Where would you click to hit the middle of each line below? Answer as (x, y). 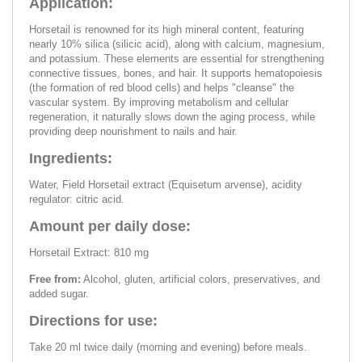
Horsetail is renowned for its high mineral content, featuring (166, 29)
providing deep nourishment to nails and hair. (133, 131)
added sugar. (59, 293)
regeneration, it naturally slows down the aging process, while (172, 116)
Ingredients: (71, 158)
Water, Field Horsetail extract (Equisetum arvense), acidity (166, 184)
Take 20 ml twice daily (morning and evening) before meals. (168, 347)
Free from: (55, 279)
